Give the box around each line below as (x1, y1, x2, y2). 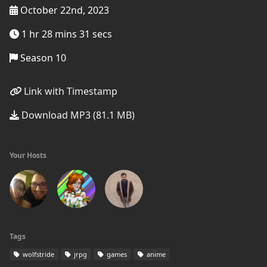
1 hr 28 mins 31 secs (19, 27, 112, 41)
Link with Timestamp (21, 85, 117, 98)
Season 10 (18, 51, 66, 64)
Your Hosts (10, 150, 46, 160)
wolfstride (21, 250, 54, 259)
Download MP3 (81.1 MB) (19, 108, 135, 122)
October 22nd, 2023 (18, 4, 109, 17)
